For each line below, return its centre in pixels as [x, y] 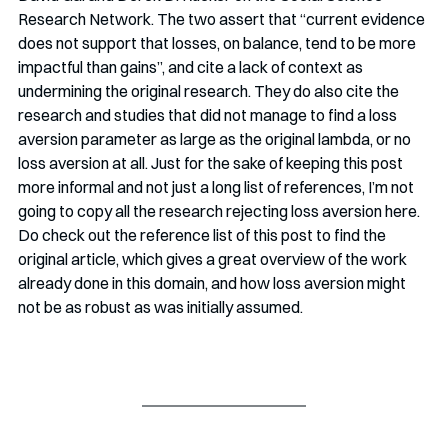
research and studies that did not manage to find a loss [209, 114]
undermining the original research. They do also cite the [210, 90]
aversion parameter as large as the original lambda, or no [216, 138]
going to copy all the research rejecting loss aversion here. [220, 210]
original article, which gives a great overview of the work [214, 258]
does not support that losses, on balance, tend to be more [218, 42]
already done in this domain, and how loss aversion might [213, 282]
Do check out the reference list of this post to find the [203, 234]
